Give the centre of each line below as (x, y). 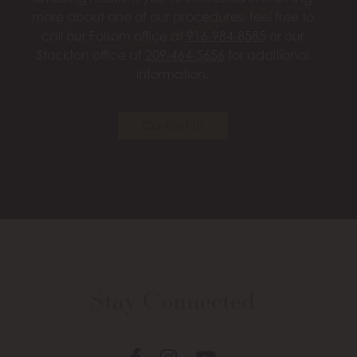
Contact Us (173, 125)
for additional (267, 55)
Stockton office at (90, 55)
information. (173, 74)
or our (285, 35)
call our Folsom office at (114, 35)
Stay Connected (173, 300)
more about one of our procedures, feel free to (173, 16)
